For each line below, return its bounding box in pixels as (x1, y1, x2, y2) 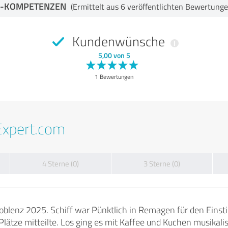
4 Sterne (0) (42, 158, 79, 169)
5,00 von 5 (98, 50, 130, 60)
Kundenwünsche (69, 32, 168, 50)
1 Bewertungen (95, 72, 133, 81)
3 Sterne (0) (144, 158, 180, 169)
